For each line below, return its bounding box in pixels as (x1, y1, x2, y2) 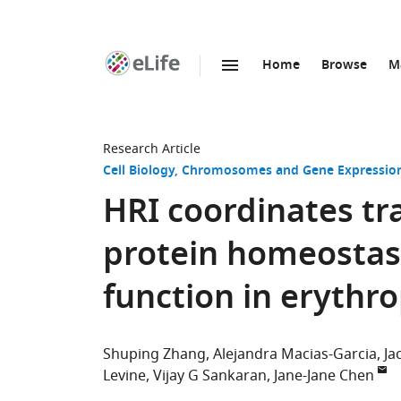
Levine (103, 365, 146, 387)
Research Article (103, 140, 200, 158)
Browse (321, 55, 367, 76)
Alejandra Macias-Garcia (213, 344, 377, 365)
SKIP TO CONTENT (152, 75, 262, 94)
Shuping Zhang (103, 344, 206, 365)
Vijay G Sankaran (153, 365, 267, 387)
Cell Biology (103, 161, 175, 182)
